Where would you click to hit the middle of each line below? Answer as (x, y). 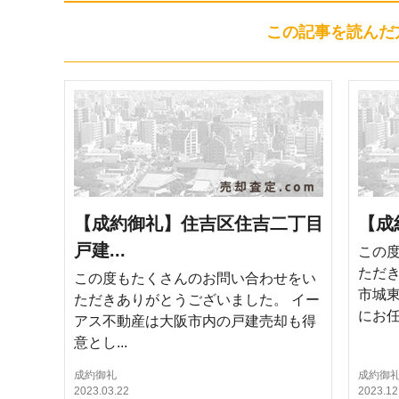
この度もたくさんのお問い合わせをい (195, 278)
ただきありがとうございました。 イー (197, 300)
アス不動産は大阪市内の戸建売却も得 (195, 321)
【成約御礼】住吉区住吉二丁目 (199, 224)
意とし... (101, 342)
